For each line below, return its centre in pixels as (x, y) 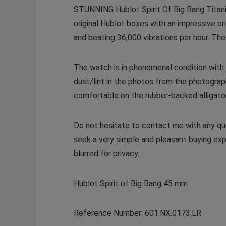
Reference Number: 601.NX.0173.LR (137, 213)
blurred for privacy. (106, 154)
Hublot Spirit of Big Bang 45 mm (130, 184)
